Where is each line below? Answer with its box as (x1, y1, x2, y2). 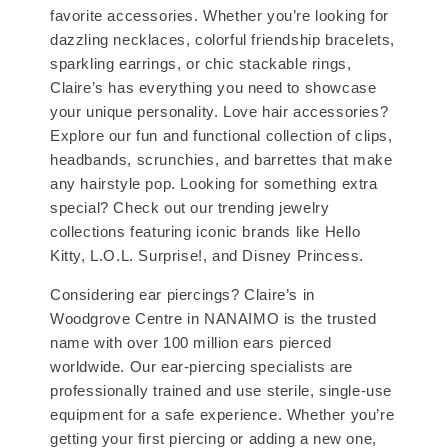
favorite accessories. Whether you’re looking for (50, 7, 389, 25)
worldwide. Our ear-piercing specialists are (50, 358, 353, 376)
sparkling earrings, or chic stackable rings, (50, 55, 352, 73)
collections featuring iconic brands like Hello (50, 223, 361, 241)
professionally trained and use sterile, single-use (50, 382, 393, 400)
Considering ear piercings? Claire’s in (50, 286, 315, 304)
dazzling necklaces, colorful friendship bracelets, (50, 31, 396, 49)
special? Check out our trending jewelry (50, 199, 330, 217)
